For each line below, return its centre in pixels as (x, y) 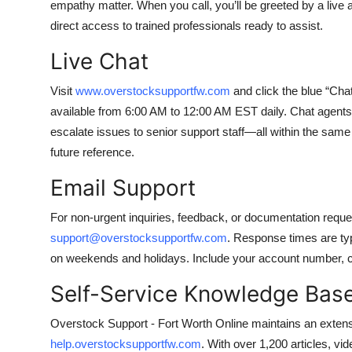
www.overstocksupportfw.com (153, 91)
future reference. (92, 152)
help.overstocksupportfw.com (126, 344)
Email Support (123, 188)
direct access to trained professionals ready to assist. (187, 26)
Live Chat (99, 61)
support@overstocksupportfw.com (139, 238)
